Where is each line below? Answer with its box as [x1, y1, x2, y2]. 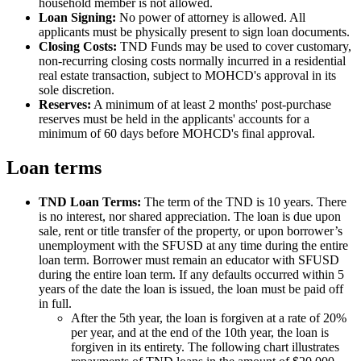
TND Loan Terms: [39, 194, 141, 209]
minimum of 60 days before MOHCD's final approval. [39, 126, 315, 140]
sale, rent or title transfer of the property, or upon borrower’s [39, 223, 342, 238]
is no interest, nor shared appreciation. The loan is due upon [39, 209, 341, 223]
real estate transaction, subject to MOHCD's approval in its [39, 68, 336, 82]
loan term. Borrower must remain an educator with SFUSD [39, 252, 339, 267]
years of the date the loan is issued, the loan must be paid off [39, 281, 343, 296]
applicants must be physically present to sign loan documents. [39, 24, 350, 39]
